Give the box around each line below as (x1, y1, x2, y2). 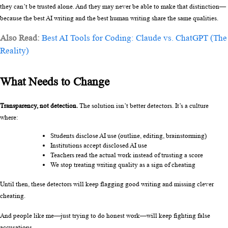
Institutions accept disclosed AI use (50, 141, 147, 149)
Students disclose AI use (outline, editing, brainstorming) (50, 131, 207, 139)
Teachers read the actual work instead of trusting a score (50, 151, 203, 159)
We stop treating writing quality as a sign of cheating (50, 160, 195, 168)
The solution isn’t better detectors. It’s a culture (78, 101, 209, 109)
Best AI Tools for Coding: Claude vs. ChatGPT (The (42, 33, 227, 43)
